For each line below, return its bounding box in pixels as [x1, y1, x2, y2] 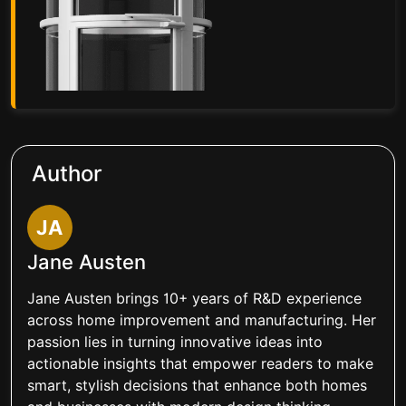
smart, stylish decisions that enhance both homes [26, 376, 367, 394]
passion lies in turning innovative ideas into [26, 333, 323, 351]
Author [31, 159, 102, 187]
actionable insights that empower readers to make [26, 354, 373, 372]
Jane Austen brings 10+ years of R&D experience [26, 289, 362, 307]
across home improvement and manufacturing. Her [26, 311, 376, 329]
